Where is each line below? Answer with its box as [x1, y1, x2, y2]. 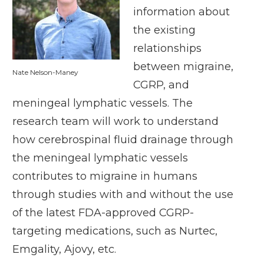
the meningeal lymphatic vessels [12, 151, 188, 164]
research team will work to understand [12, 115, 219, 128]
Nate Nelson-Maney [12, 68, 78, 77]
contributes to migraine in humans [12, 170, 197, 183]
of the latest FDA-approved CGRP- [12, 206, 194, 219]
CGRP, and [133, 78, 189, 91]
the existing [133, 24, 196, 37]
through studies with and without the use [12, 188, 233, 201]
